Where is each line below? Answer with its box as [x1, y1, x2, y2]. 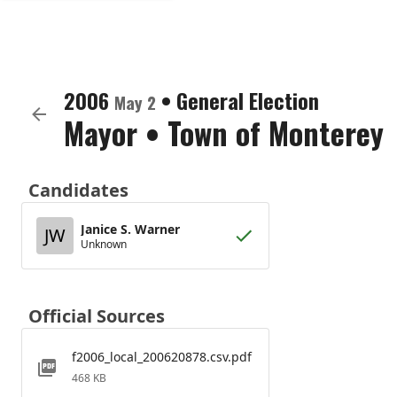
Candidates [28, 178, 128, 202]
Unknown [81, 236, 127, 252]
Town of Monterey [167, 110, 384, 155]
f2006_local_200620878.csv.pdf [72, 348, 252, 365]
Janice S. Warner [81, 220, 180, 237]
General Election [176, 84, 319, 116]
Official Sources [28, 304, 165, 328]
